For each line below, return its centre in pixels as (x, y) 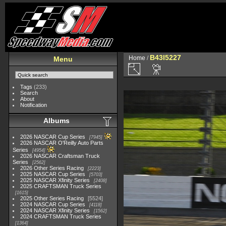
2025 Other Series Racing (52, 198)
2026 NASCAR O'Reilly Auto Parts (62, 143)
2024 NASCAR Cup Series (53, 204)
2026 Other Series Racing (52, 168)
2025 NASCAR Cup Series (53, 174)
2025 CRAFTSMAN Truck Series (61, 186)
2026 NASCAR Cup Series (53, 137)
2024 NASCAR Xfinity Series (55, 210)
